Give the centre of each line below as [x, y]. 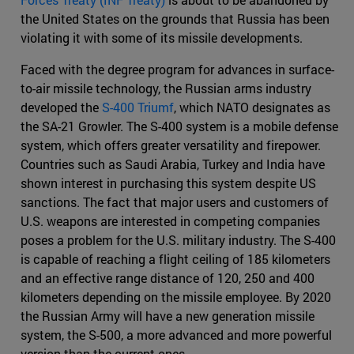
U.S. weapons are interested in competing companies [170, 220]
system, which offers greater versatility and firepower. [171, 145]
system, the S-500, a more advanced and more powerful [176, 334]
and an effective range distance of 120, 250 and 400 [168, 277]
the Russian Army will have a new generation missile [168, 315]
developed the [61, 107]
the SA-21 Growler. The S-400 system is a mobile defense [179, 126]
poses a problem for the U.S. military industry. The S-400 [178, 239]
